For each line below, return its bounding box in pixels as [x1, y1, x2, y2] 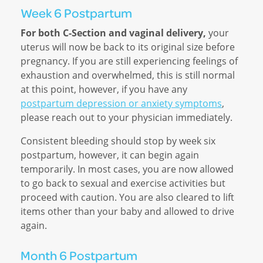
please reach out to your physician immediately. [21, 111, 232, 124]
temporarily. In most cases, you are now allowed [21, 163, 234, 176]
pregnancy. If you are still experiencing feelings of [21, 55, 238, 68]
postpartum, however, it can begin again [21, 149, 199, 162]
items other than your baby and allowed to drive [21, 205, 234, 218]
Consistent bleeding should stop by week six [21, 134, 215, 148]
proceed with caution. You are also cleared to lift [21, 191, 234, 204]
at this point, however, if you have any [21, 83, 187, 96]
